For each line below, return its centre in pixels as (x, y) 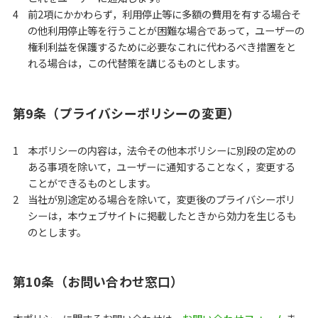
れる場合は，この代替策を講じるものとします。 (137, 62)
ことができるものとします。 (92, 182)
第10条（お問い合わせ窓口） (98, 281)
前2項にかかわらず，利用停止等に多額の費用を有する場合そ (165, 13)
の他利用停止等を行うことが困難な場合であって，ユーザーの (166, 30)
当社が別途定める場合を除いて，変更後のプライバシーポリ (162, 199)
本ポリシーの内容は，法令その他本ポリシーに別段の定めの (162, 150)
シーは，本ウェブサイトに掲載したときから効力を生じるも (162, 215)
